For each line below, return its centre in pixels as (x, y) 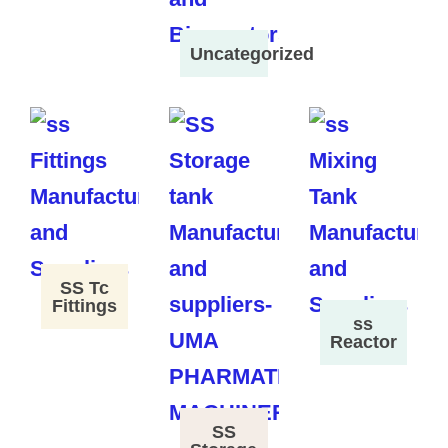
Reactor (363, 341)
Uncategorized (252, 53)
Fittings (85, 305)
